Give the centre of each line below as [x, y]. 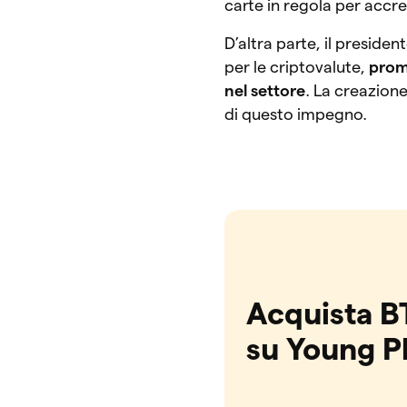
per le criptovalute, [297, 66]
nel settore [265, 90]
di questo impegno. [296, 114]
